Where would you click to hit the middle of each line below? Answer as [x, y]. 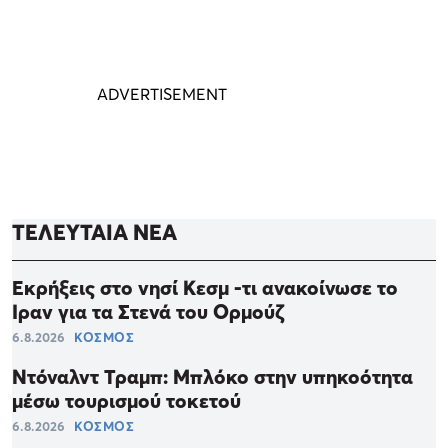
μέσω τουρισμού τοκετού [126, 401]
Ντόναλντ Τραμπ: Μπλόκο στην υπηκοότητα [212, 377]
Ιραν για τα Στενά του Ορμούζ [148, 312]
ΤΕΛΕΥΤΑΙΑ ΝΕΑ [94, 232]
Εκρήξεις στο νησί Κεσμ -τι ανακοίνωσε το [205, 288]
